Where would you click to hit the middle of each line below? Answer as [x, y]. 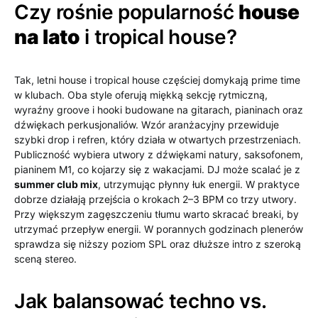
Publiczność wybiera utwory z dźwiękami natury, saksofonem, [159, 154]
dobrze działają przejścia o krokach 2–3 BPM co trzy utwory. [155, 199]
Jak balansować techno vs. [140, 301]
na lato [47, 37]
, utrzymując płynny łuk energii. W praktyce [199, 184]
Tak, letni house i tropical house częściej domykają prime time [157, 80]
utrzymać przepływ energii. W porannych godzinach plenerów [159, 229]
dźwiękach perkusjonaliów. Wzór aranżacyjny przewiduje [147, 125]
